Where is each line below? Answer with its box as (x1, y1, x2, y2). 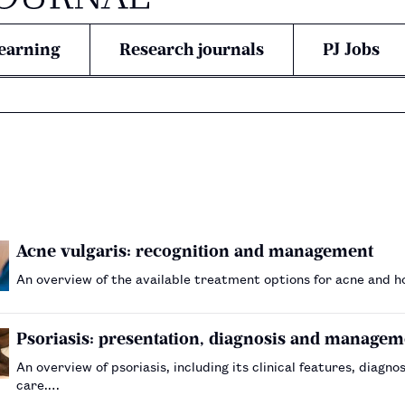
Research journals (119, 39, 264, 60)
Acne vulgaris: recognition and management (16, 240, 373, 261)
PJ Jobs (323, 39, 380, 60)
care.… (16, 373, 60, 393)
